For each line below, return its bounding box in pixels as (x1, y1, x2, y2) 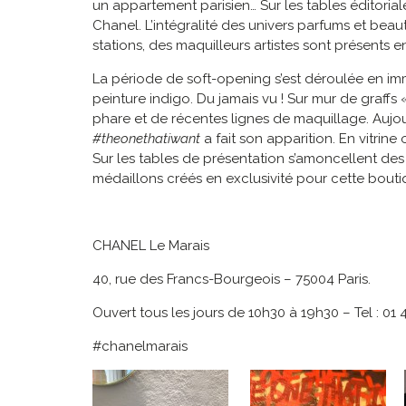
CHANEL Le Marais (92, 237, 209, 255)
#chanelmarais (92, 338, 188, 355)
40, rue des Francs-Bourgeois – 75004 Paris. (92, 271, 371, 288)
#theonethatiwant (92, 130, 200, 148)
